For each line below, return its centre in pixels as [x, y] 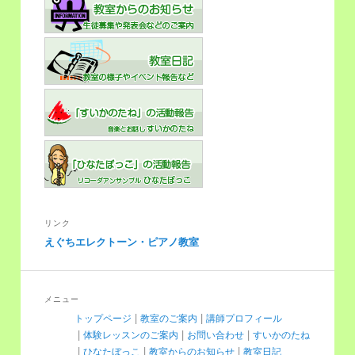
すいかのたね [281, 334]
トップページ [103, 317]
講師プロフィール [244, 317]
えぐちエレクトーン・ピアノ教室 [122, 242]
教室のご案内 [168, 317]
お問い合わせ [215, 334]
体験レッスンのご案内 [130, 334]
